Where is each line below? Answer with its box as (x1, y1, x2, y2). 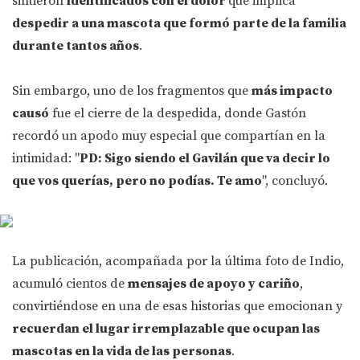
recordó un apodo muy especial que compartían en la (12, 128, 325, 145)
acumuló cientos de (12, 276, 128, 292)
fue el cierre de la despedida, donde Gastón (49, 105, 306, 122)
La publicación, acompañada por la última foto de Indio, (12, 253, 344, 270)
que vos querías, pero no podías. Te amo (12, 173, 262, 190)
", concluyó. (262, 173, 328, 190)
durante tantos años (12, 38, 139, 55)
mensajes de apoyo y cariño (128, 276, 300, 292)
